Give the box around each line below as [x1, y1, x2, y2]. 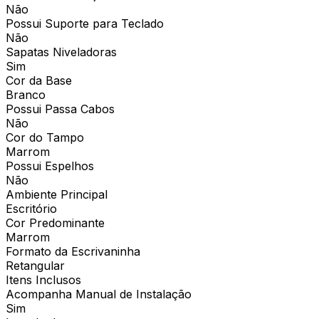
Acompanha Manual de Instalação [6, 286, 192, 301]
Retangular [6, 258, 65, 273]
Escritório [6, 201, 57, 216]
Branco [6, 87, 46, 102]
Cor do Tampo [6, 130, 84, 145]
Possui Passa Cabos [6, 101, 115, 116]
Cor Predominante [6, 215, 105, 230]
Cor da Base [6, 73, 72, 88]
